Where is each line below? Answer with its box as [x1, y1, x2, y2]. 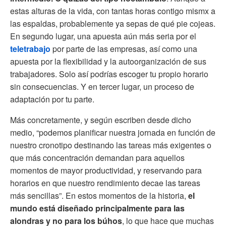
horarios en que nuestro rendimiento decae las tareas [10, 177, 200, 189]
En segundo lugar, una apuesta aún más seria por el [10, 30, 196, 42]
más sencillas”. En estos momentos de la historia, [10, 190, 188, 202]
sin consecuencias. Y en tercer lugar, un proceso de [10, 81, 194, 93]
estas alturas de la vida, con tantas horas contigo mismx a [10, 5, 215, 17]
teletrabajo [10, 43, 52, 55]
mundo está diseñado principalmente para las [10, 202, 185, 214]
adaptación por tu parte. [10, 93, 94, 105]
